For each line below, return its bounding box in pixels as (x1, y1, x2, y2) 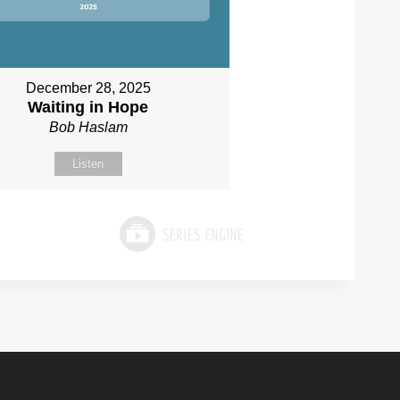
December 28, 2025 (25, 79, 151, 96)
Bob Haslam (48, 119, 128, 135)
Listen (72, 156, 104, 171)
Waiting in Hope (28, 97, 149, 116)
